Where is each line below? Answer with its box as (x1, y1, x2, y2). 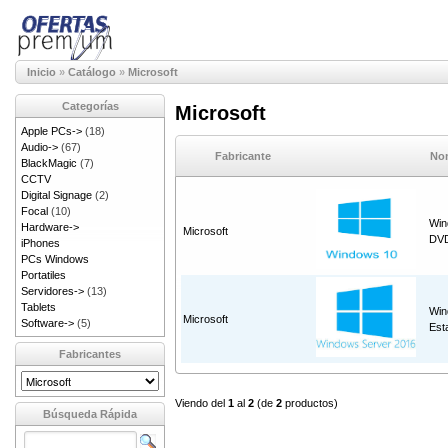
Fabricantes (59, 348, 121, 360)
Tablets (21, 301, 56, 313)
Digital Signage (21, 189, 92, 201)
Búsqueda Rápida (43, 408, 137, 420)
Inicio (27, 66, 56, 78)
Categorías (61, 100, 119, 112)
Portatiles (21, 269, 66, 281)
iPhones (21, 237, 60, 249)
